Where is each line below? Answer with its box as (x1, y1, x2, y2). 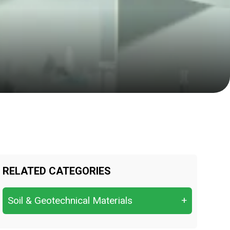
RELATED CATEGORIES (2, 165, 111, 177)
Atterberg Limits (25, 216, 93, 227)
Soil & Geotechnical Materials (7, 195, 132, 206)
